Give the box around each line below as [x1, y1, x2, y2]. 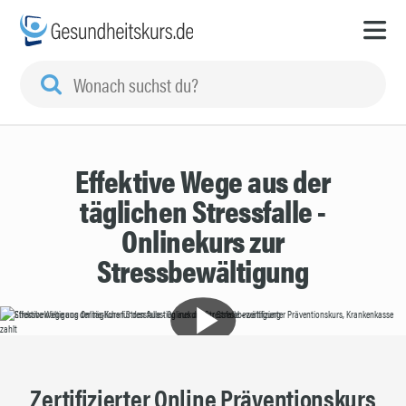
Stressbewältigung [97, 248, 309, 293]
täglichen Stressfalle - [80, 188, 326, 233]
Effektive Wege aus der [75, 159, 331, 203]
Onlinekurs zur [121, 218, 285, 263]
